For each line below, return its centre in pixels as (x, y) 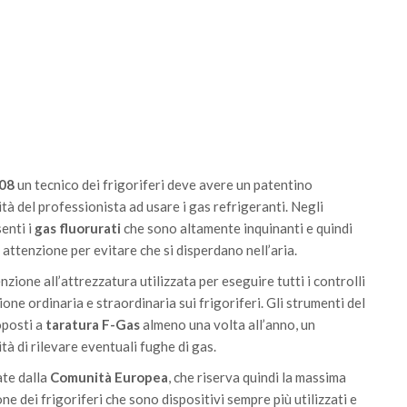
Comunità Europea (109, 377)
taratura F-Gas (93, 325)
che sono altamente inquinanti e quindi (237, 228)
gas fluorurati (78, 228)
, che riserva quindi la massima (257, 377)
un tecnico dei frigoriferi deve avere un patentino (164, 185)
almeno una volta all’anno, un (228, 325)
